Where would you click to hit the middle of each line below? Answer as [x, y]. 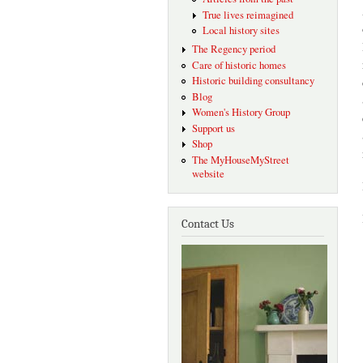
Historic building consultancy [253, 81]
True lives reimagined [248, 15]
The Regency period [233, 49]
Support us [213, 128]
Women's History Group [241, 113]
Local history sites [241, 31]
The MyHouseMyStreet [240, 160]
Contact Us [208, 224]
